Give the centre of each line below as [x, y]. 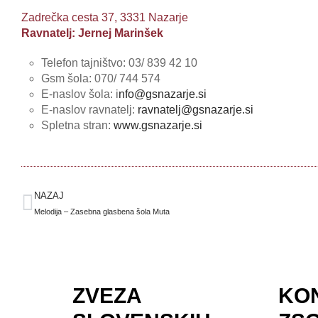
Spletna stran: [77, 125]
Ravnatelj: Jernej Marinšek [92, 33]
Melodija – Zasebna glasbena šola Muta [102, 212]
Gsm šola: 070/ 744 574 [101, 78]
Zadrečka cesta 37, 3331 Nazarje [105, 17]
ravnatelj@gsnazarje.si [196, 110]
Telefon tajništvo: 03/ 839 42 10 [119, 63]
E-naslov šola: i [80, 94]
